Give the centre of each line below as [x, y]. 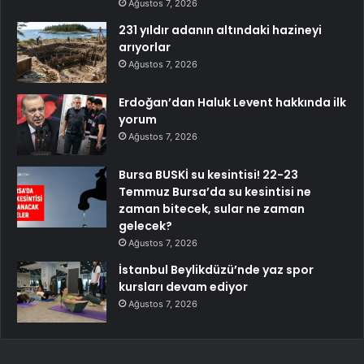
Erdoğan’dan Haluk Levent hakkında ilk [232, 102]
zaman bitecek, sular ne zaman [212, 208]
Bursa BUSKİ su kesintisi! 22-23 [208, 174]
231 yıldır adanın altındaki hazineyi [220, 30]
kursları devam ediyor [183, 286]
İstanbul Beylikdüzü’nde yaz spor [216, 269]
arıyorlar [145, 47]
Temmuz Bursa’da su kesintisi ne [215, 191]
